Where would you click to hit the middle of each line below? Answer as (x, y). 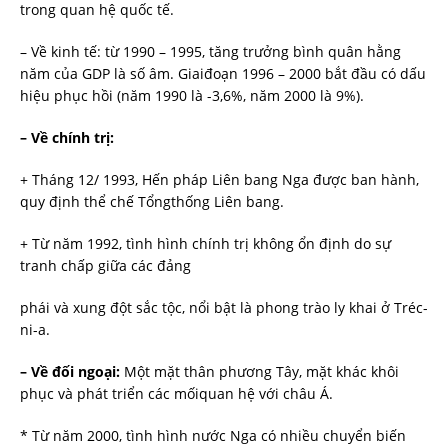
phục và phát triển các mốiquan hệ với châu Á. (176, 393)
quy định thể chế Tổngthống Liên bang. (152, 201)
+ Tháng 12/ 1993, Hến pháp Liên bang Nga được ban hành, (219, 179)
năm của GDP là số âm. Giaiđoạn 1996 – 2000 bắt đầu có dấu (223, 73)
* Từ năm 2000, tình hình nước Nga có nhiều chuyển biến (213, 435)
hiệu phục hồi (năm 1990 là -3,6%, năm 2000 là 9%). (192, 95)
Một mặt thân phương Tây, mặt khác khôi (259, 371)
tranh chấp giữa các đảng (105, 265)
